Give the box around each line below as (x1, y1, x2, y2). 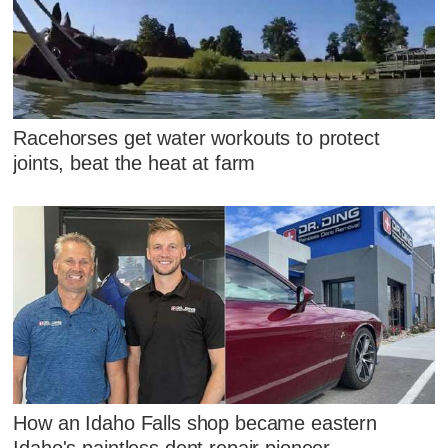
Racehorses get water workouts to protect (13, 127, 380, 150)
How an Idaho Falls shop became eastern (13, 411, 378, 434)
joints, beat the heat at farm (13, 152, 256, 175)
